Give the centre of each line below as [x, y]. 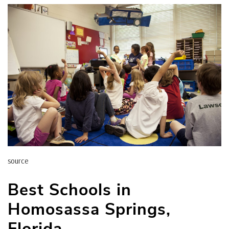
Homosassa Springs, [89, 210]
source [18, 161]
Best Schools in [70, 190]
